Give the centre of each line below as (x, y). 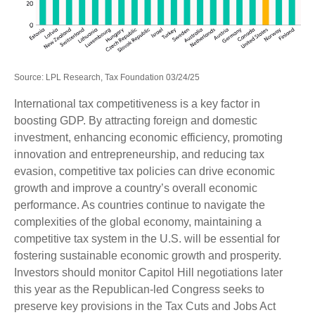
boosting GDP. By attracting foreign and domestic (136, 121)
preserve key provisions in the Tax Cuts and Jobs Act (145, 307)
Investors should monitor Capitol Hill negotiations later (148, 273)
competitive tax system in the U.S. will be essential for (147, 239)
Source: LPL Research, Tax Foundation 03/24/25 (107, 78)
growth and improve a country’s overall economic (136, 188)
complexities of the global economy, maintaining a (138, 222)
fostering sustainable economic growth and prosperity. (148, 256)
